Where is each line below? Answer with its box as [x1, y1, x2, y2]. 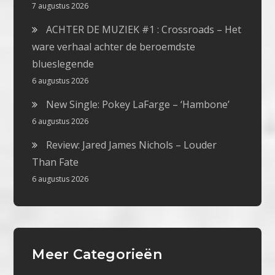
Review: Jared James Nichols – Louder [46, 138, 217, 152]
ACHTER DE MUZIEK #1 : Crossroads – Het [46, 23, 242, 37]
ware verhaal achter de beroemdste [32, 40, 196, 54]
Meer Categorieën [32, 246, 162, 263]
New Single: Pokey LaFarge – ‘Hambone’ [46, 98, 230, 112]
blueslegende [32, 57, 95, 71]
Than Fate [32, 155, 79, 169]
